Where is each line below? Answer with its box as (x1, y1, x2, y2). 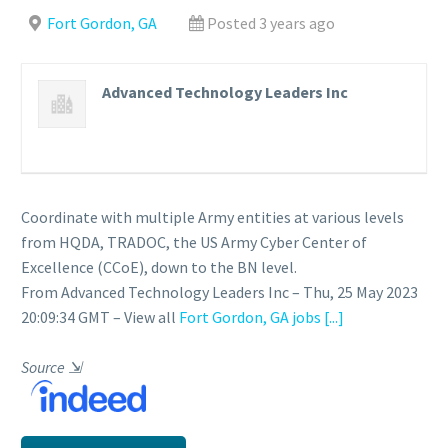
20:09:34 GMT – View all (21, 307, 179, 327)
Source (21, 357, 68, 377)
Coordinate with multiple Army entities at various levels (21, 207, 404, 227)
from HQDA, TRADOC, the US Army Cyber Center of (21, 232, 367, 252)
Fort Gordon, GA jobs (179, 307, 321, 327)
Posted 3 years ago (207, 13, 335, 33)
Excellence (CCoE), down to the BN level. (21, 257, 297, 277)
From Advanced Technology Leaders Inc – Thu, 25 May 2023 (21, 282, 418, 302)
